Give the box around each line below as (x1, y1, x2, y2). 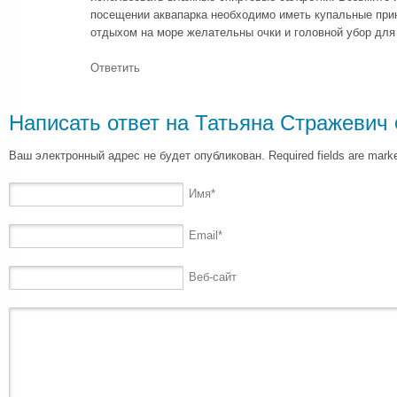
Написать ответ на (9, 110, 195, 135)
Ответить (90, 60, 140, 74)
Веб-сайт (189, 270, 237, 284)
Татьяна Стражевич (195, 110, 388, 135)
